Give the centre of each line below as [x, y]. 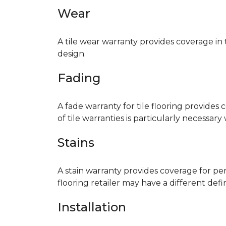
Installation [92, 207]
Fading [79, 78]
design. [72, 54]
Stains [76, 143]
